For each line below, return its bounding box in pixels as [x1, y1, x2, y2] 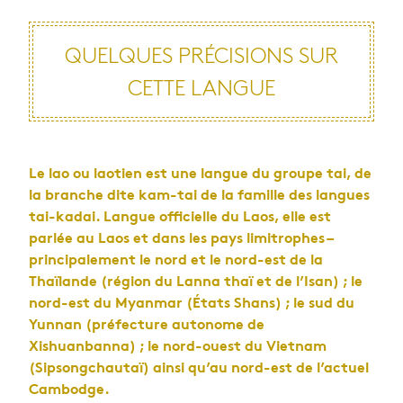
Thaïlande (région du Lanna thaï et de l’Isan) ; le [29, 275, 363, 290]
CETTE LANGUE [128, 79, 275, 99]
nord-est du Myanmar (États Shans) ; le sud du [29, 297, 354, 311]
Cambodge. [29, 383, 110, 398]
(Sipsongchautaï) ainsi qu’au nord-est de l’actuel [29, 362, 369, 376]
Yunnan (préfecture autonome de [29, 318, 264, 333]
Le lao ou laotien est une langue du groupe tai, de [29, 167, 372, 182]
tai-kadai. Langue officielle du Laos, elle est [29, 210, 331, 225]
